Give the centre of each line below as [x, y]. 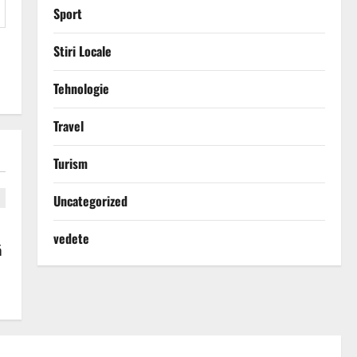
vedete [71, 239]
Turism [70, 164]
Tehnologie [81, 89]
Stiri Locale [82, 51]
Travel [68, 126]
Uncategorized [90, 201]
